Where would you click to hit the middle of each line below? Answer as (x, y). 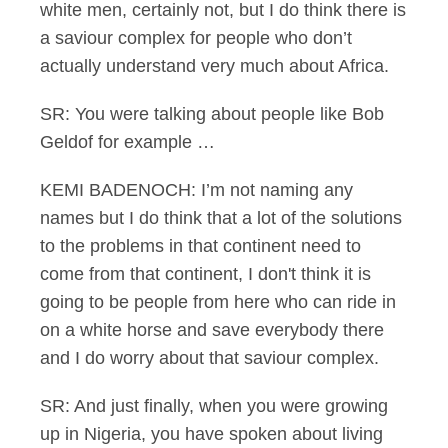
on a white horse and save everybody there (212, 330)
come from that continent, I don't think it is (205, 274)
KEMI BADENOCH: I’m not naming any (196, 190)
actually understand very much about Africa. (214, 66)
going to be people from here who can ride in (218, 302)
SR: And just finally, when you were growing (214, 406)
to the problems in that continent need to (200, 246)
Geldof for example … (127, 142)
